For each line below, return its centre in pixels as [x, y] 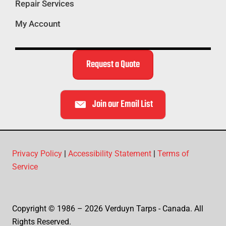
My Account [38, 24]
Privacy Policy [37, 154]
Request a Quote [113, 65]
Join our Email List [123, 105]
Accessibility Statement [110, 154]
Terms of [173, 154]
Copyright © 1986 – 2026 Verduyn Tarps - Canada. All [108, 208]
